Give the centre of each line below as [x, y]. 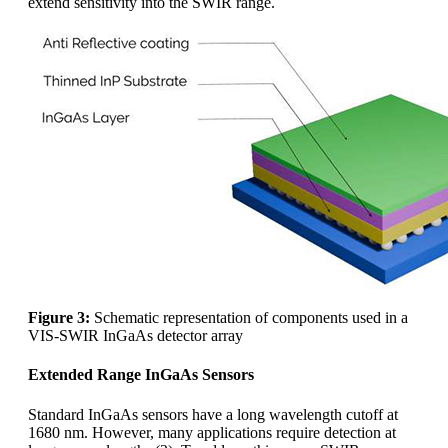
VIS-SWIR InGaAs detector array [135, 336]
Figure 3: [59, 318]
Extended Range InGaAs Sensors [141, 375]
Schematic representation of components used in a [249, 318]
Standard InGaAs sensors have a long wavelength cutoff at [213, 414]
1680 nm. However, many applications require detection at [212, 432]
